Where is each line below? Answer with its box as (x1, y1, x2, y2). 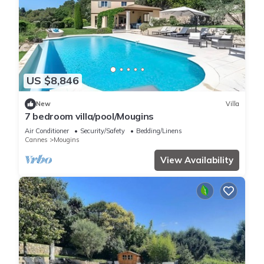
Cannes (25, 135, 48, 144)
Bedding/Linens (136, 126, 182, 135)
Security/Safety (80, 126, 125, 135)
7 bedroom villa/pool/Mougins (25, 110, 154, 122)
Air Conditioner (25, 126, 69, 135)
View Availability (160, 154, 233, 166)
